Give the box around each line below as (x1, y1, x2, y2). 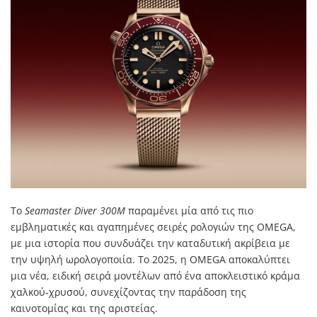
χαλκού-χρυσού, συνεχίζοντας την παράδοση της (11, 284, 246, 299)
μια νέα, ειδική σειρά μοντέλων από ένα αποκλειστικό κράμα (11, 268, 300, 282)
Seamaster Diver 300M (25, 203, 125, 217)
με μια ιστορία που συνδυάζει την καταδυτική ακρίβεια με (11, 236, 290, 250)
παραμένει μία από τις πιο (125, 203, 253, 217)
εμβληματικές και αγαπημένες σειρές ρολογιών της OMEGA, (11, 219, 296, 234)
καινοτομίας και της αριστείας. (11, 301, 158, 315)
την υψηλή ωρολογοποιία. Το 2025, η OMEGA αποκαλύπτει (11, 252, 290, 266)
